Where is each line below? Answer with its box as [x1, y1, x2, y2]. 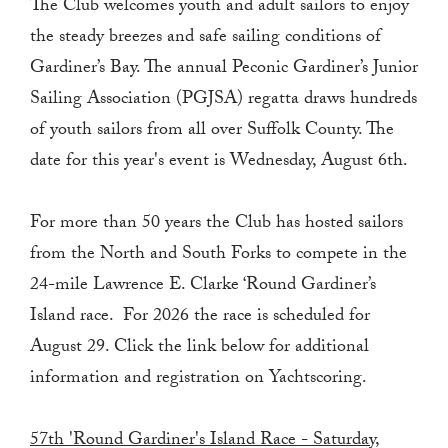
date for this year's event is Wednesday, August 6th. [30, 147, 408, 179]
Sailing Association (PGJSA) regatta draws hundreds [30, 85, 417, 117]
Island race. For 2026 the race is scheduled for [30, 302, 370, 334]
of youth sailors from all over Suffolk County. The [30, 116, 394, 148]
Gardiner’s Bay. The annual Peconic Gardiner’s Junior [30, 54, 418, 86]
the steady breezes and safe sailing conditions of [30, 23, 381, 55]
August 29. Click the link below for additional [30, 333, 369, 365]
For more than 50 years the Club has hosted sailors [30, 209, 403, 241]
